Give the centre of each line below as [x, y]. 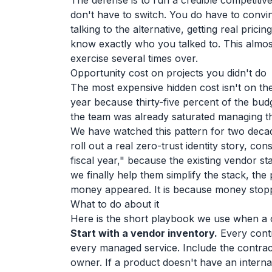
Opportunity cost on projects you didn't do [168, 73]
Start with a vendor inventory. [144, 233]
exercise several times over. [134, 58]
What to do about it [115, 204]
